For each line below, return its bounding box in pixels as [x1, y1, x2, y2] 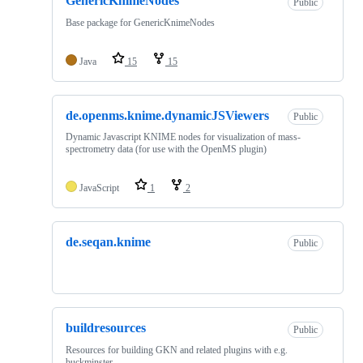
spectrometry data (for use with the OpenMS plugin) [66, 143, 267, 155]
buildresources [66, 321, 146, 335]
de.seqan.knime [66, 234, 151, 249]
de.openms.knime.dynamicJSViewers [66, 108, 269, 122]
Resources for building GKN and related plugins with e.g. [66, 344, 288, 356]
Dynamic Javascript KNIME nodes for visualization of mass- [66, 130, 301, 143]
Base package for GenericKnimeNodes [66, 16, 215, 28]
